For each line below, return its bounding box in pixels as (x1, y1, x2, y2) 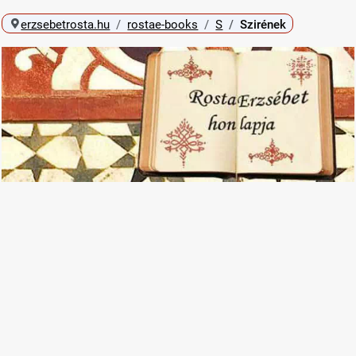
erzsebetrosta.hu (21, 17, 110, 32)
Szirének (240, 17, 287, 32)
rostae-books (127, 17, 199, 32)
